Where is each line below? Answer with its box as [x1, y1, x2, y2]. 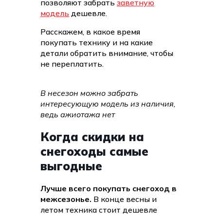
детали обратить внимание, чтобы [40, 48, 173, 58]
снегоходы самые [40, 144, 148, 159]
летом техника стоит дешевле [40, 205, 157, 215]
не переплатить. [40, 59, 104, 69]
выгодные [40, 159, 102, 174]
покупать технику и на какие [40, 37, 153, 48]
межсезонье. [40, 194, 91, 204]
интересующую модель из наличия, [40, 99, 176, 109]
